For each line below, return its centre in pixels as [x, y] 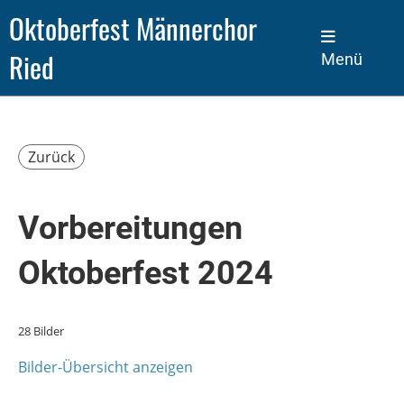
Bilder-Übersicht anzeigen [106, 367]
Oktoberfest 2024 [146, 273]
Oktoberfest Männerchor [133, 28]
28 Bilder [41, 331]
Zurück [51, 157]
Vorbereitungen [130, 228]
